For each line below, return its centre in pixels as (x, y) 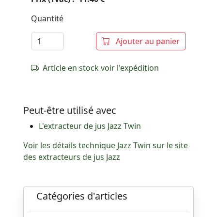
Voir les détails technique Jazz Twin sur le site (106, 145)
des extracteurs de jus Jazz (72, 157)
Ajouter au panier (147, 41)
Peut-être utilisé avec (70, 110)
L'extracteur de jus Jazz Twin (90, 126)
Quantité (47, 18)
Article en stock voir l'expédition (99, 68)
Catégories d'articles (82, 196)
